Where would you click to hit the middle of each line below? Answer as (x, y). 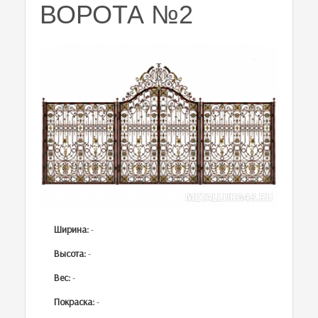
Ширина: (71, 229)
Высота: (70, 253)
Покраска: (74, 301)
